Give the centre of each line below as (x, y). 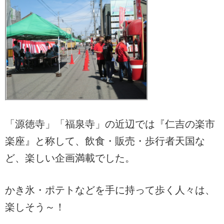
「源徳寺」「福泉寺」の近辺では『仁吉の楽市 (110, 124)
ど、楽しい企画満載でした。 (70, 158)
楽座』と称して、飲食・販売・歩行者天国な (105, 141)
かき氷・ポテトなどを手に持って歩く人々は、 (110, 190)
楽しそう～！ (35, 207)
